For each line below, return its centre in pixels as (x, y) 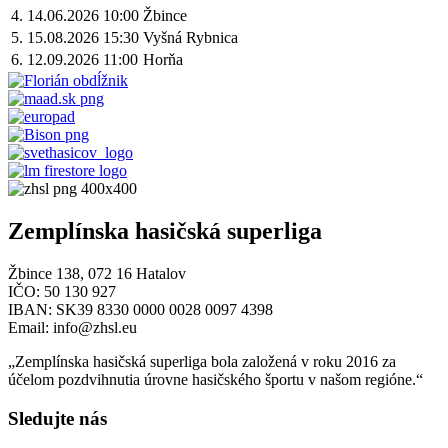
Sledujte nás (57, 418)
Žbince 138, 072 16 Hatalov (97, 273)
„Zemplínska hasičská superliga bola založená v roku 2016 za (202, 361)
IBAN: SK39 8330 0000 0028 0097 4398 (140, 309)
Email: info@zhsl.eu (72, 327)
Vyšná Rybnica (190, 38)
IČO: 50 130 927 (62, 291)
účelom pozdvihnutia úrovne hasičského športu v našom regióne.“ (217, 379)
